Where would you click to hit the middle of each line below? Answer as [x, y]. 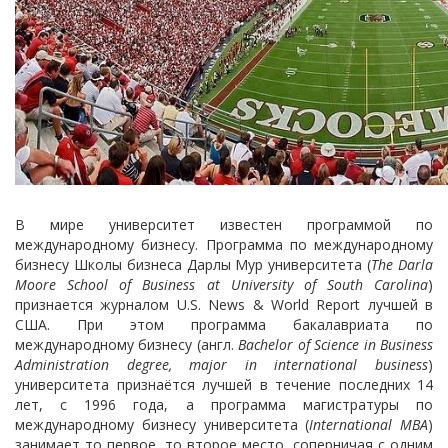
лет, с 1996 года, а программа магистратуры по [224, 404]
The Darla [402, 264]
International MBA [368, 424]
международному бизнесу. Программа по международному [224, 244]
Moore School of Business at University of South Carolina [221, 284]
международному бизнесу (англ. [127, 344]
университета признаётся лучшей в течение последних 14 [224, 384]
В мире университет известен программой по [224, 224]
